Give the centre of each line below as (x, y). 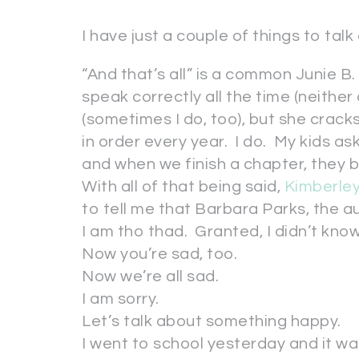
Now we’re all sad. (150, 276)
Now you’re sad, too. (159, 254)
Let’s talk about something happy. (212, 321)
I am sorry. (121, 299)
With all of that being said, (183, 187)
